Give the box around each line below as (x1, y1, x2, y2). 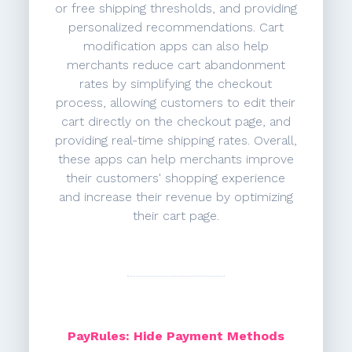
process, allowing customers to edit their (56, 95, 296, 111)
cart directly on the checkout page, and (60, 114, 291, 130)
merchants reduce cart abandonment (66, 57, 285, 73)
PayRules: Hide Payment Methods (67, 328, 284, 344)
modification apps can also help (82, 38, 269, 54)
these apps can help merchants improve (57, 152, 294, 167)
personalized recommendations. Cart (68, 20, 284, 35)
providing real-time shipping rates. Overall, (54, 133, 297, 148)
